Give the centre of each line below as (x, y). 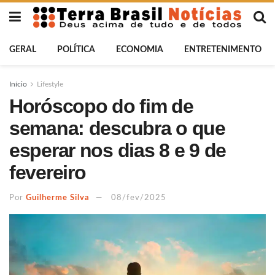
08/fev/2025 (139, 198)
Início (18, 84)
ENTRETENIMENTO (223, 50)
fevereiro (48, 172)
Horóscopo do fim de (101, 106)
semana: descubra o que (117, 128)
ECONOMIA (140, 50)
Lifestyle (50, 84)
